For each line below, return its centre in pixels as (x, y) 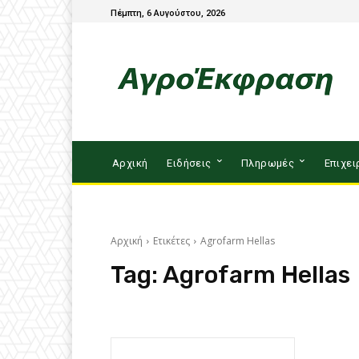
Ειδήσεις (189, 163)
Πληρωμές (268, 163)
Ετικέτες (171, 240)
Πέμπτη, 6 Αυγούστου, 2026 (168, 13)
